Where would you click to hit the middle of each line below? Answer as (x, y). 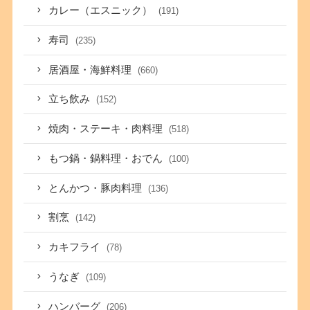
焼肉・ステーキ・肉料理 (107, 129)
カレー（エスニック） (102, 11)
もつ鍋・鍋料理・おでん (107, 158)
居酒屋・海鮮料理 (92, 70)
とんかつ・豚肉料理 (97, 188)
